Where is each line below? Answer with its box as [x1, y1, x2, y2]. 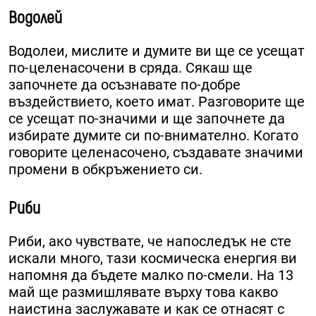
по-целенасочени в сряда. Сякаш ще [8, 59, 253, 76]
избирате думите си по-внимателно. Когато [8, 126, 298, 144]
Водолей [8, 7, 62, 28]
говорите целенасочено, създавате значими [8, 143, 303, 161]
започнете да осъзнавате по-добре [8, 75, 241, 93]
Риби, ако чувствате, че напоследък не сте [8, 232, 291, 250]
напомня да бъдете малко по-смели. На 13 [8, 266, 293, 284]
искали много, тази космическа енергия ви [8, 249, 297, 267]
